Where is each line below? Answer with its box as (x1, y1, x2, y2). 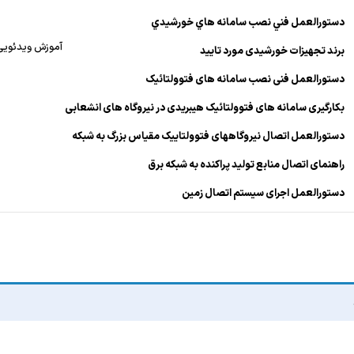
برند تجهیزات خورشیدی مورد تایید (200, 43, 345, 59)
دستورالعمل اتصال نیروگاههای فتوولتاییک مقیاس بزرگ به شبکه (72, 129, 345, 145)
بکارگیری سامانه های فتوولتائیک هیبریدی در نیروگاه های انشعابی (65, 100, 345, 116)
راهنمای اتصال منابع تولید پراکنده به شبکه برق (148, 157, 345, 173)
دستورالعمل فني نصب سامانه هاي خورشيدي (151, 15, 345, 31)
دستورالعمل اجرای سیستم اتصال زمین (182, 186, 345, 201)
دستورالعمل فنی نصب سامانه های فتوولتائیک (145, 72, 345, 88)
